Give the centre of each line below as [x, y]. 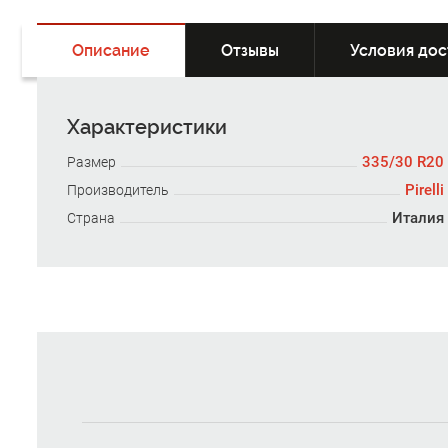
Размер [91, 162]
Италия [417, 218]
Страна [91, 218]
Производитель [118, 190]
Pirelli [424, 190]
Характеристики [147, 127]
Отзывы [250, 50]
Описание [111, 50]
